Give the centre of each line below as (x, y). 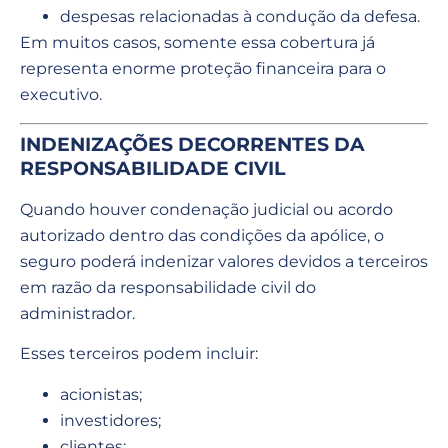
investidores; (110, 420)
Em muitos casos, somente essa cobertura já (197, 43)
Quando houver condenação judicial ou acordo (206, 209)
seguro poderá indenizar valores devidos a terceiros (224, 261)
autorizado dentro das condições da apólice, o (202, 235)
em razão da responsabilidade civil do (168, 287)
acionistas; (101, 394)
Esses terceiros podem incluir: (139, 354)
